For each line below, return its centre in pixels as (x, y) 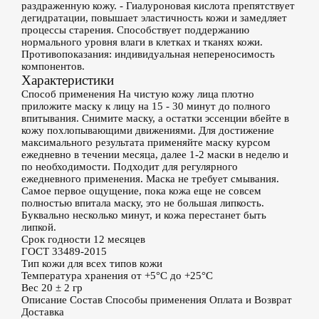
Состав (86, 300)
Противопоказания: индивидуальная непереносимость (148, 54)
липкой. (39, 227)
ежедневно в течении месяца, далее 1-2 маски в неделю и (155, 155)
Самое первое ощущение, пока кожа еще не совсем (141, 191)
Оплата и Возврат (251, 300)
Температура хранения (75, 276)
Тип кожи (43, 263)
